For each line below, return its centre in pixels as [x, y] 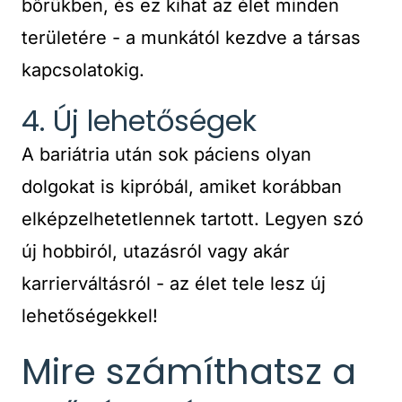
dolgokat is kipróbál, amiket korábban [182, 187]
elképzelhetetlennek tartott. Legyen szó [192, 219]
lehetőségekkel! [90, 316]
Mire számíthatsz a [189, 371]
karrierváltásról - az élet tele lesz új [174, 284]
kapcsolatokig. [83, 70]
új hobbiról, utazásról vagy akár [156, 251]
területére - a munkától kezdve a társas [191, 38]
